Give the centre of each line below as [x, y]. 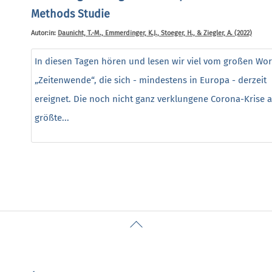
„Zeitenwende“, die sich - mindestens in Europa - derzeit [151, 80]
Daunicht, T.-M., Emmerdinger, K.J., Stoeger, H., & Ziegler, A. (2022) [155, 33]
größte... [52, 117]
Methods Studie [70, 14]
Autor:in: [44, 33]
